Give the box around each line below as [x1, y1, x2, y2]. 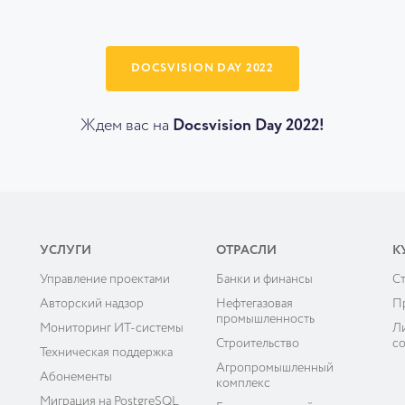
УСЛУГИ [39, 244, 91, 258]
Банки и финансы [215, 273, 313, 287]
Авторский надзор [39, 297, 144, 311]
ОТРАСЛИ [215, 244, 277, 258]
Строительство [215, 337, 299, 351]
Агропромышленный [215, 362, 334, 375]
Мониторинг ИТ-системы [39, 322, 184, 335]
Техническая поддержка [39, 346, 173, 360]
